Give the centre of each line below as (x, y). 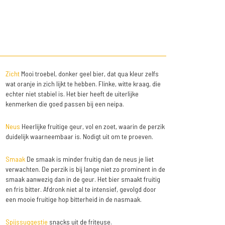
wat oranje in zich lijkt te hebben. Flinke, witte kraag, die (83, 84)
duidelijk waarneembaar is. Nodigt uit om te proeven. (79, 137)
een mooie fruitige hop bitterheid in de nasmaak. (73, 199)
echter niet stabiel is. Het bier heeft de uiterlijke (72, 94)
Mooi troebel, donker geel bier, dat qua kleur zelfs (89, 74)
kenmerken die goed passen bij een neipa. (65, 104)
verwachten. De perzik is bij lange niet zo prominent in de (85, 169)
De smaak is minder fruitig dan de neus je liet (89, 159)
